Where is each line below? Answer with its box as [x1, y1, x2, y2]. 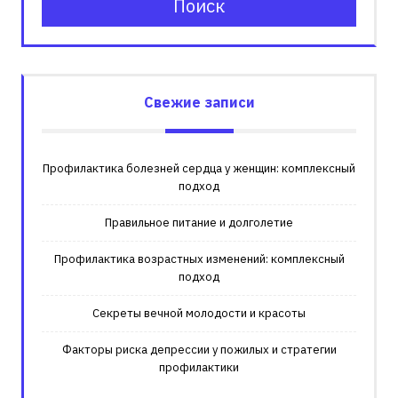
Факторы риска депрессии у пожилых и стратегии [61, 341, 337, 357]
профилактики [159, 359, 239, 375]
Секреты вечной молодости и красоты [92, 305, 306, 321]
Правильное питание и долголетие [105, 214, 293, 230]
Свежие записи [143, 92, 255, 111]
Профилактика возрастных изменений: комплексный [53, 251, 345, 267]
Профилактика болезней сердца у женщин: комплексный [43, 160, 355, 176]
